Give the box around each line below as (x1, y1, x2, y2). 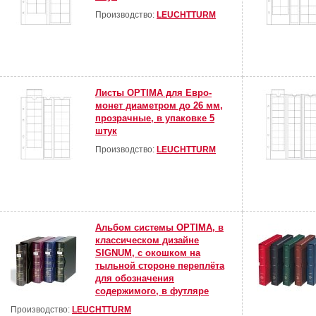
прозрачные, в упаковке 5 (95, 113, 214, 124)
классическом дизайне (95, 235, 199, 246)
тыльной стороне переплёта (95, 260, 224, 272)
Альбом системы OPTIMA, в (95, 222, 224, 233)
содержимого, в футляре (95, 286, 209, 297)
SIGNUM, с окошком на (95, 248, 200, 259)
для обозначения (95, 273, 174, 284)
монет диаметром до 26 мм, (95, 100, 223, 111)
